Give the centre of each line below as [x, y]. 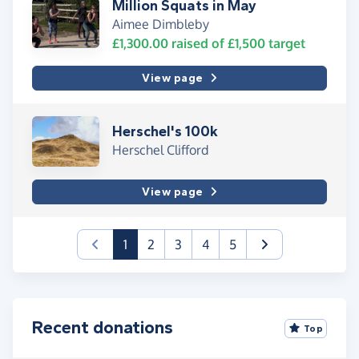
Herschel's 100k [165, 131]
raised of [198, 43]
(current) [151, 243]
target [285, 43]
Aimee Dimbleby [161, 24]
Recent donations [103, 327]
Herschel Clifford [160, 149]
